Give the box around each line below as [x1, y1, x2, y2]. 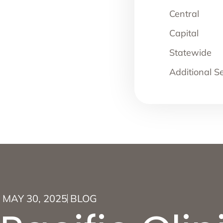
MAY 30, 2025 [2, 192, 67, 205]
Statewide [169, 47, 212, 59]
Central [169, 8, 199, 20]
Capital [169, 27, 199, 39]
